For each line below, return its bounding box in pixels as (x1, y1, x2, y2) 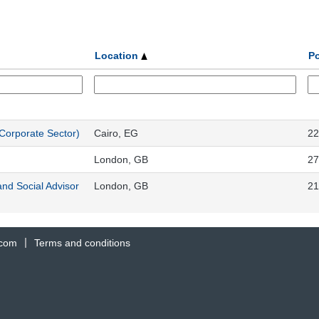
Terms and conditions (34, 236, 130, 249)
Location (95, 49, 141, 61)
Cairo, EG (94, 127, 138, 139)
